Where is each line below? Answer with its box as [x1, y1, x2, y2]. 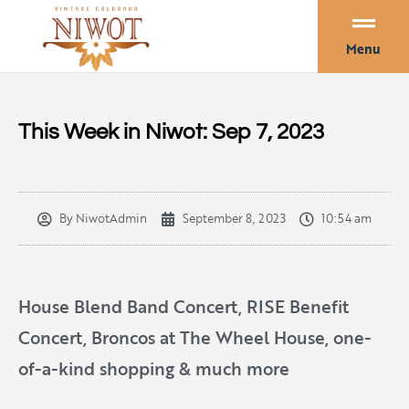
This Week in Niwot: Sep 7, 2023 [18, 121, 324, 143]
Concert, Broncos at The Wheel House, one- [18, 324, 372, 351]
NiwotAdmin [73, 209, 147, 227]
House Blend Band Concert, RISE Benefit [18, 293, 349, 320]
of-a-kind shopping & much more [18, 355, 289, 382]
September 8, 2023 [183, 209, 286, 227]
